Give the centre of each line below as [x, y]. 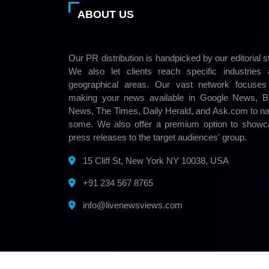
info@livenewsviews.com [133, 205]
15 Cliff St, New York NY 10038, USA [155, 161]
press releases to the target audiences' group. [158, 138]
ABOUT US [106, 15]
